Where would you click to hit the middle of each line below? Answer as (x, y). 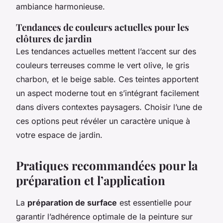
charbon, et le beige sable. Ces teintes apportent (107, 79)
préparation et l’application (91, 180)
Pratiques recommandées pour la (107, 165)
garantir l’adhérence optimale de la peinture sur (104, 216)
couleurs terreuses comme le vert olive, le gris (103, 65)
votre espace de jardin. (59, 135)
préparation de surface (72, 202)
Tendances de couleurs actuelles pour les (103, 27)
